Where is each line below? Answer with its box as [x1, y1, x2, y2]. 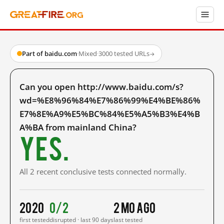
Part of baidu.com [22, 49, 77, 58]
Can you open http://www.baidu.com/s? [19, 81, 183, 92]
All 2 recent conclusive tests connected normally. [19, 166, 186, 176]
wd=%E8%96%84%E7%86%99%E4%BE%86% [19, 94, 200, 106]
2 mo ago [113, 199, 156, 214]
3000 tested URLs [98, 49, 149, 58]
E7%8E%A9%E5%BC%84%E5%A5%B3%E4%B [19, 108, 200, 119]
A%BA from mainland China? [19, 121, 136, 133]
